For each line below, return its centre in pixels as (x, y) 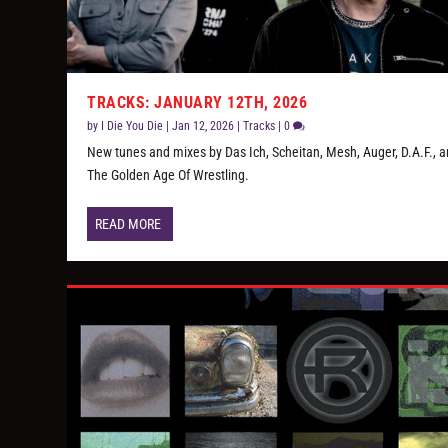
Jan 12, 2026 (203, 126)
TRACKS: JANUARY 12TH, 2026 (197, 103)
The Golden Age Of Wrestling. (168, 175)
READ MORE (128, 224)
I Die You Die (132, 126)
